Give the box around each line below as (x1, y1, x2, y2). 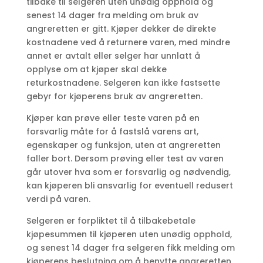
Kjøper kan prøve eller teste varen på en (26, 112, 200, 124)
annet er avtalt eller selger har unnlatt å (26, 50, 200, 62)
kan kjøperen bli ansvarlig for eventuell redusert (26, 180, 233, 192)
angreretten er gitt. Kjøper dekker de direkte (26, 23, 216, 35)
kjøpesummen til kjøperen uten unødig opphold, (26, 228, 232, 241)
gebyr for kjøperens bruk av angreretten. (26, 90, 203, 103)
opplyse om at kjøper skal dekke (26, 63, 167, 76)
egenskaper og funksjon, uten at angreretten (26, 139, 221, 151)
